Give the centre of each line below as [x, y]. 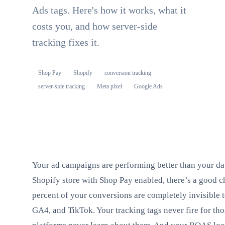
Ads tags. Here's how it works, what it [109, 10]
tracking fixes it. [66, 42]
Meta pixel [109, 86]
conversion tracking [128, 73]
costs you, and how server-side [95, 26]
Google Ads [148, 86]
